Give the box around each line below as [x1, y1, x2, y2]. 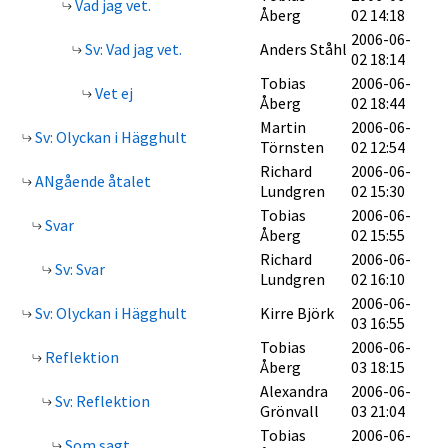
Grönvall [260, 401, 319, 421]
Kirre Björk [260, 303, 334, 323]
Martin [260, 117, 306, 137]
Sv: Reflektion [52, 391, 150, 411]
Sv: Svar [52, 259, 105, 279]
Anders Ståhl [260, 39, 347, 59]
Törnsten [260, 137, 324, 157]
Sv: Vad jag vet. [82, 39, 182, 59]
